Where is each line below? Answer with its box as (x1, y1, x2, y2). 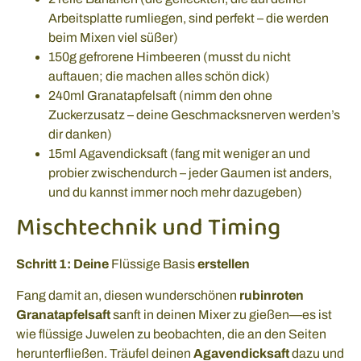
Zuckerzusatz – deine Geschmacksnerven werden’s (48, 108, 340, 122)
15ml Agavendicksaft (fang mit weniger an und (48, 147, 310, 161)
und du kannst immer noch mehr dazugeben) (48, 185, 302, 200)
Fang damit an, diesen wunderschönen (16, 288, 239, 302)
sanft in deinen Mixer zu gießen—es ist (110, 307, 332, 322)
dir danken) (48, 127, 112, 142)
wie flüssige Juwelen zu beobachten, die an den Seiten (16, 326, 326, 341)
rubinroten (239, 288, 304, 302)
